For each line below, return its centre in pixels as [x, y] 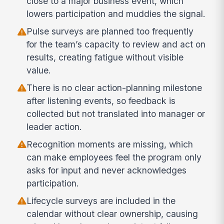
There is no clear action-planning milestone [114, 87]
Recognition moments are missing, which [110, 144]
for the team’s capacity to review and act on [116, 44]
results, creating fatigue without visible [105, 57]
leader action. [54, 126]
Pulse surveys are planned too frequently [110, 31]
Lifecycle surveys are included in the [101, 200]
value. [39, 70]
